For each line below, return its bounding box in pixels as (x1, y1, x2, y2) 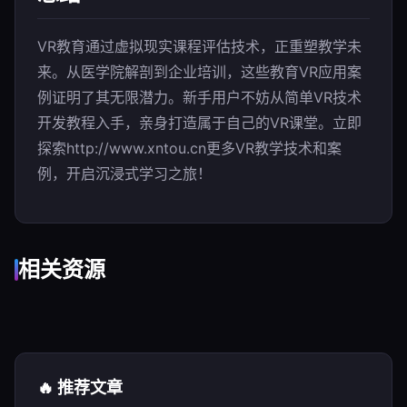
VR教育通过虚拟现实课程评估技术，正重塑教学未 (37, 37, 362, 55)
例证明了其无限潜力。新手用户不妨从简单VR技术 (37, 88, 362, 106)
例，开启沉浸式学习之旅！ (37, 164, 212, 183)
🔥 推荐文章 (37, 378, 123, 397)
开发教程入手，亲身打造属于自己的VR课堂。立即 (37, 114, 362, 132)
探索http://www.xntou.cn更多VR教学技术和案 (37, 139, 342, 157)
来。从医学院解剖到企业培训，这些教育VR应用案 (37, 63, 362, 81)
